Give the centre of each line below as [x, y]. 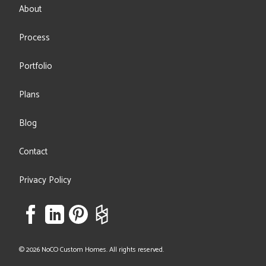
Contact [34, 152]
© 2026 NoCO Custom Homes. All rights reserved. [92, 250]
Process [35, 38]
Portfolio [36, 66]
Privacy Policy [45, 180]
